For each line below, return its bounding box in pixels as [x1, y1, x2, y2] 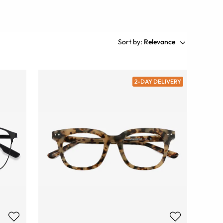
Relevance [144, 37, 175, 47]
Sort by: [118, 37, 142, 47]
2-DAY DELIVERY [134, 78, 182, 85]
